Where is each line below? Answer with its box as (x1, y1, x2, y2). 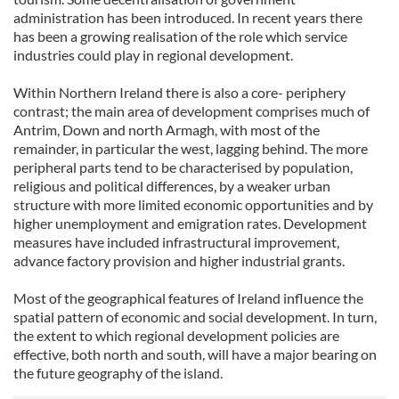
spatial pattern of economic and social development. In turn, (13, 308, 377, 325)
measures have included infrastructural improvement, (13, 233, 339, 250)
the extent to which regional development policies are (13, 327, 339, 344)
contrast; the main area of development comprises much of (13, 102, 370, 119)
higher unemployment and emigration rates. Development (13, 215, 367, 232)
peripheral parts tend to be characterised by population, (13, 159, 353, 175)
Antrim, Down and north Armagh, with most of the (13, 121, 320, 138)
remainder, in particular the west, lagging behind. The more (13, 140, 368, 157)
